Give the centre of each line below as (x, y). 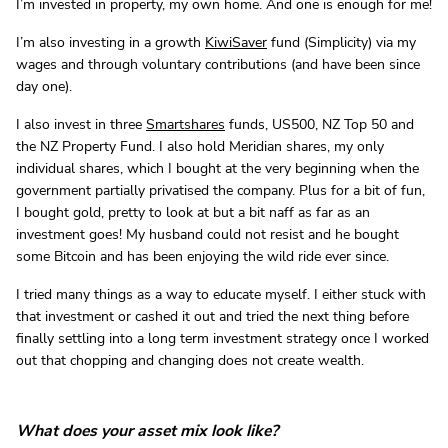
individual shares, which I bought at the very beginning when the (217, 168)
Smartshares (185, 124)
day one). (44, 86)
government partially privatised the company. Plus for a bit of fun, (220, 190)
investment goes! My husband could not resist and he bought (207, 234)
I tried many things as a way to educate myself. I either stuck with (221, 294)
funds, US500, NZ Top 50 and (319, 124)
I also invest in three (81, 124)
